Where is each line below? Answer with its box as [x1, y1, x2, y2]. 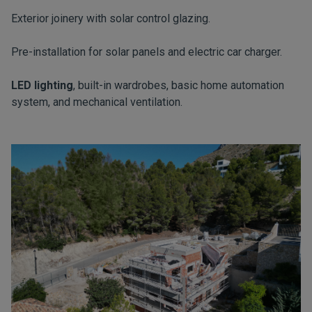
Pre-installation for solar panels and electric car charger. [11, 45, 282, 58]
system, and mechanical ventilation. [11, 95, 182, 109]
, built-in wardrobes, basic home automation [73, 78, 284, 92]
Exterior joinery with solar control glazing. [11, 11, 210, 25]
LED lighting [11, 78, 73, 92]
